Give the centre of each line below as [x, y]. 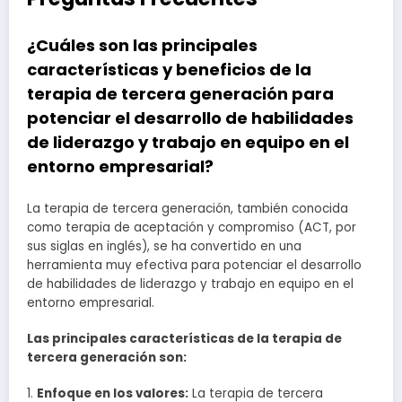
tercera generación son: [107, 358]
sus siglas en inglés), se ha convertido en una [164, 246]
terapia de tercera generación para [180, 94]
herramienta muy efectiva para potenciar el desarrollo [194, 265]
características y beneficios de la [169, 70]
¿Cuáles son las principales [142, 46]
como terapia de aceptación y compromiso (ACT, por [192, 227]
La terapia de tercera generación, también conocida [188, 208]
